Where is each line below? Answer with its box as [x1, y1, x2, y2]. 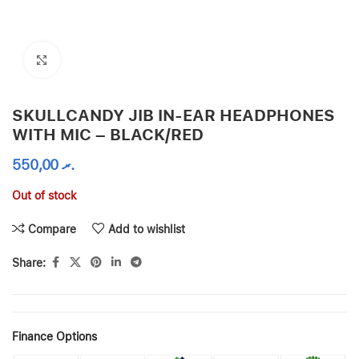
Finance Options [12, 330, 97, 343]
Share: [12, 256, 46, 269]
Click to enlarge [59, 53, 135, 66]
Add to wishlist [108, 222, 186, 236]
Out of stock [12, 189, 77, 202]
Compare [28, 222, 77, 236]
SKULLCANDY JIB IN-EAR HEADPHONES [12, 106, 335, 125]
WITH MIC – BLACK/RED [12, 125, 204, 144]
